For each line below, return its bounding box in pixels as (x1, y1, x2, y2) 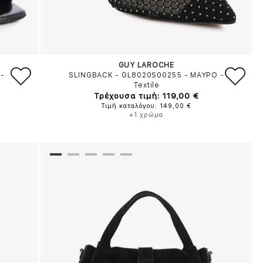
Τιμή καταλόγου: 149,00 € (101, 102, 192, 110)
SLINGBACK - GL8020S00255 (68, 71, 182, 79)
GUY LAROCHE (118, 61, 174, 69)
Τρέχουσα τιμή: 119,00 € (93, 91, 199, 100)
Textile (133, 81, 160, 89)
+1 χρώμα (129, 111, 164, 119)
